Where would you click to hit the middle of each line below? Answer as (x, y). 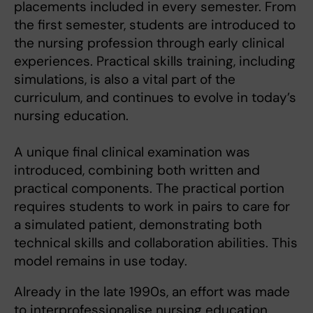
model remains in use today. (101, 261)
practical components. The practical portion (149, 188)
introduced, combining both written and (137, 170)
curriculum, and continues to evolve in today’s (155, 97)
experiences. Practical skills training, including (155, 61)
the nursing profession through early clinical (149, 43)
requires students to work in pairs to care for (152, 206)
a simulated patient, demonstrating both (138, 224)
